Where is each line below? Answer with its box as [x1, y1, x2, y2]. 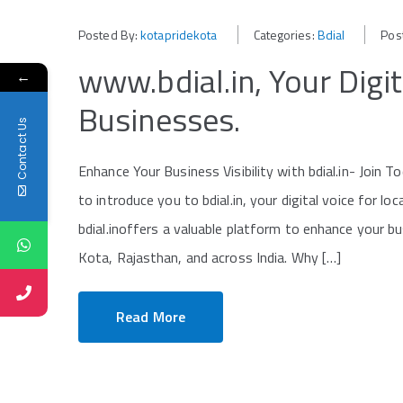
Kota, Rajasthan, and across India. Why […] [78, 246, 342, 269]
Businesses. [78, 94, 241, 145]
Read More [116, 306, 185, 328]
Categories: [253, 25, 318, 45]
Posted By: [78, 25, 141, 45]
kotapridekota [140, 25, 218, 45]
